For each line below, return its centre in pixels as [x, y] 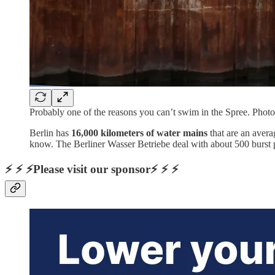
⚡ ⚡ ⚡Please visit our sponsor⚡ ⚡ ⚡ [92, 169]
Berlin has [50, 133]
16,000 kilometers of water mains [139, 133]
